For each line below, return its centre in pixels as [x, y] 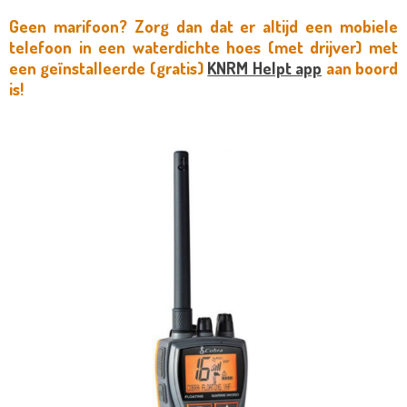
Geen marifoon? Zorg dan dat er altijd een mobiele [203, 26]
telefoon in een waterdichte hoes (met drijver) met [203, 47]
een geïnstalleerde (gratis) [109, 68]
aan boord [360, 68]
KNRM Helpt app [265, 68]
